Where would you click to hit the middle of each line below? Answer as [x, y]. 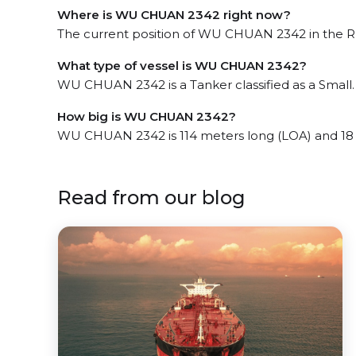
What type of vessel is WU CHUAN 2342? [182, 66]
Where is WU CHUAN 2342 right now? [174, 15]
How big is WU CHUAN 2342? [147, 116]
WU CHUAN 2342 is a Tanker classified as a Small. [206, 85]
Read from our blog [151, 197]
